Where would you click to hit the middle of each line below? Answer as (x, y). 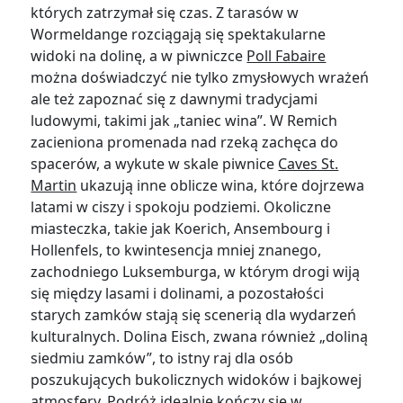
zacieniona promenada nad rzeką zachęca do (185, 143)
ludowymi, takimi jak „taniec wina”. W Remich (184, 121)
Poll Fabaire (287, 56)
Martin (54, 186)
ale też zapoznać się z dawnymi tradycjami (175, 99)
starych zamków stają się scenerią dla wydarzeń (194, 315)
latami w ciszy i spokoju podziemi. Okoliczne (181, 207)
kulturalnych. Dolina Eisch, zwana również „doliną (200, 337)
